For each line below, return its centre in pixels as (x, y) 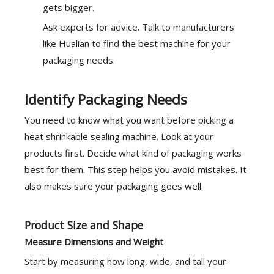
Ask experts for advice (90, 27)
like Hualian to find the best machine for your (137, 43)
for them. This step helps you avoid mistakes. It (145, 169)
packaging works (207, 153)
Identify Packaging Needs (106, 99)
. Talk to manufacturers (186, 27)
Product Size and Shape (84, 225)
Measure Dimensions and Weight (94, 242)
